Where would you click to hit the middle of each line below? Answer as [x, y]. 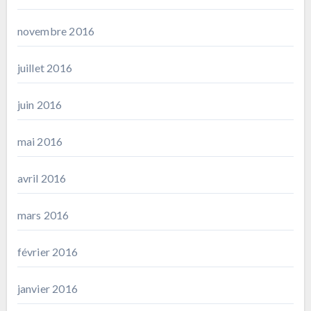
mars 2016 [43, 215]
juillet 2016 [44, 67]
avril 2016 [42, 178]
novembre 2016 [56, 31]
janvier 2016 [47, 288]
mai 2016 [40, 141]
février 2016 [47, 251]
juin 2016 [40, 104]
